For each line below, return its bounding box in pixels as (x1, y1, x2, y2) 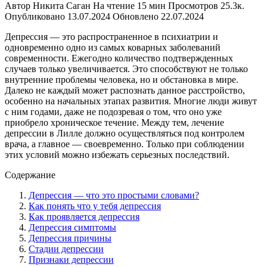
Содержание (5, 169, 55, 180)
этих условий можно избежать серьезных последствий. (5, 149, 229, 160)
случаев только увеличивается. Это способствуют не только (5, 63, 248, 74)
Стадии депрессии (29, 243, 104, 254)
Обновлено (113, 11, 159, 21)
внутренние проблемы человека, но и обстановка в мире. (5, 74, 238, 85)
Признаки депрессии (29, 254, 114, 265)
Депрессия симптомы (29, 222, 116, 232)
